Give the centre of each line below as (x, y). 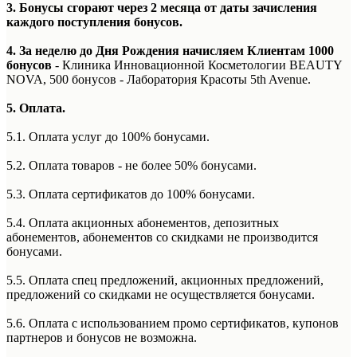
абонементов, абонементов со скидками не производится (162, 237)
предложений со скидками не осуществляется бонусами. (161, 294)
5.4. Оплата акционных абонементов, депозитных (143, 222)
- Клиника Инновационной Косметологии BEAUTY (197, 65)
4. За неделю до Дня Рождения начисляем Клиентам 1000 (170, 50)
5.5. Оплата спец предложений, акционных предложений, (165, 280)
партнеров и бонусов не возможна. (102, 337)
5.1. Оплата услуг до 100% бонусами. (108, 136)
